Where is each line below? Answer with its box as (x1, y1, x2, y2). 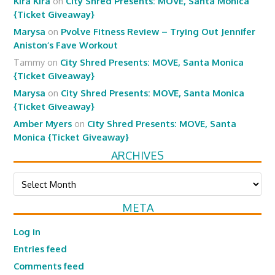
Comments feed (14, 260, 85, 271)
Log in (14, 226, 41, 237)
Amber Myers (14, 118, 72, 129)
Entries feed (14, 243, 68, 254)
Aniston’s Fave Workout (14, 39, 118, 50)
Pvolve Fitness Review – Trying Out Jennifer (61, 26, 256, 37)
